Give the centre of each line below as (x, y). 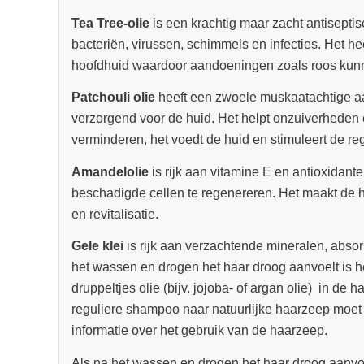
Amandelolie (111, 171)
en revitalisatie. (115, 214)
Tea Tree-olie (112, 23)
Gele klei (99, 246)
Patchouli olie (115, 97)
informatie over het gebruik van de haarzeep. (199, 331)
